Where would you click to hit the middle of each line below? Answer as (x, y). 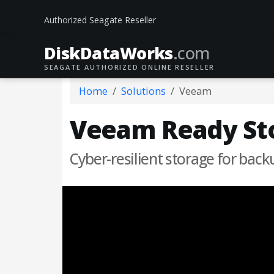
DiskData (82, 53)
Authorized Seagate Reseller (100, 20)
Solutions (143, 91)
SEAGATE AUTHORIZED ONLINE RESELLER (130, 67)
